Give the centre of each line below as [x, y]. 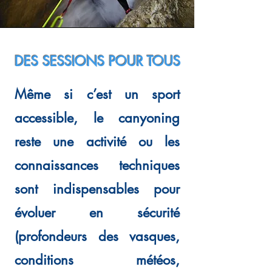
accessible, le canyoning [97, 118]
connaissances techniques [97, 165]
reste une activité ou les [97, 141]
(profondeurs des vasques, [97, 236]
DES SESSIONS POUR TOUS [97, 61]
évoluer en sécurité [97, 212]
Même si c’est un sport [97, 94]
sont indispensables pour [97, 189]
